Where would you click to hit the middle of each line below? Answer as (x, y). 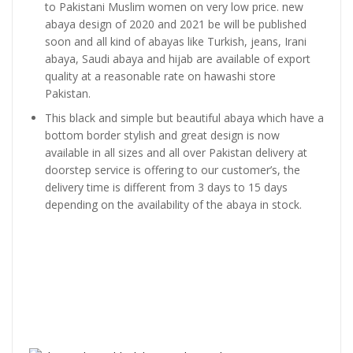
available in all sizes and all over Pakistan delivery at (176, 153)
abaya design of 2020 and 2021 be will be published (176, 24)
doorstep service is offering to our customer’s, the (173, 170)
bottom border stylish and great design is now (162, 136)
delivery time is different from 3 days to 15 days (166, 188)
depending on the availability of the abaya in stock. (173, 205)
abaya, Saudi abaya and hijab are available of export (178, 58)
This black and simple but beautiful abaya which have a (184, 118)
